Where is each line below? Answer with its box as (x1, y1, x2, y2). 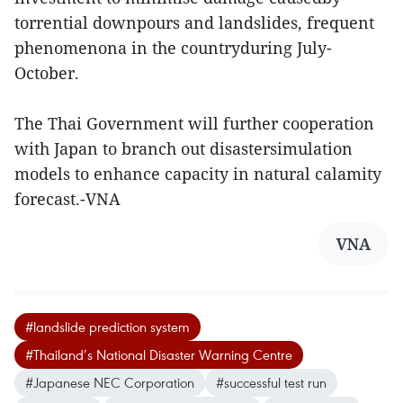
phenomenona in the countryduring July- (14, 37, 332, 59)
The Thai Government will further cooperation (14, 112, 374, 135)
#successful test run (216, 373, 327, 392)
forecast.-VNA (14, 188, 121, 210)
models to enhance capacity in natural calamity (14, 163, 381, 185)
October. (14, 62, 79, 85)
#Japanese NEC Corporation (25, 373, 194, 392)
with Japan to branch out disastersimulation (14, 138, 353, 160)
